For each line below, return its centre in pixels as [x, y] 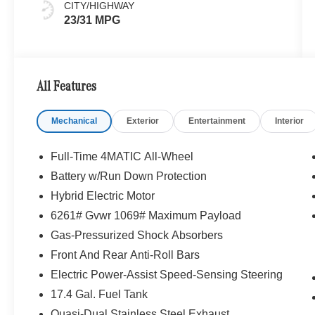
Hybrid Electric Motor [103, 196]
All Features [66, 88]
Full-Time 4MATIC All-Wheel [122, 157]
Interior [290, 121]
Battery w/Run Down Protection [129, 176]
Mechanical [75, 121]
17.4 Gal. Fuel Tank [99, 295]
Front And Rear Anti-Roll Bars [126, 255]
